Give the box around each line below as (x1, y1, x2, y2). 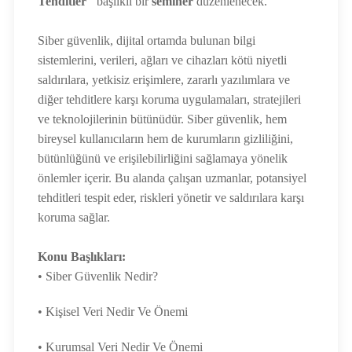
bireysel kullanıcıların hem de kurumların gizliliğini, (38, 132, 293, 145)
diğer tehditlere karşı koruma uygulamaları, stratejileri (38, 93, 301, 106)
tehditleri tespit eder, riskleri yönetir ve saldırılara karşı (38, 191, 304, 204)
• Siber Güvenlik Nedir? (38, 269, 158, 283)
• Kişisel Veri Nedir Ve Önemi (38, 305, 188, 318)
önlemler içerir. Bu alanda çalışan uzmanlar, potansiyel (38, 171, 306, 185)
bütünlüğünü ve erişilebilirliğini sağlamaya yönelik (38, 152, 288, 165)
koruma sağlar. (38, 211, 110, 224)
